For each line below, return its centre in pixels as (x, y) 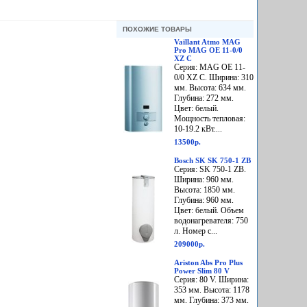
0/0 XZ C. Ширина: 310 (214, 78)
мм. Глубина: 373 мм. (211, 300)
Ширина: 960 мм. (204, 180)
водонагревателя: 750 (211, 221)
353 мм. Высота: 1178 (212, 290)
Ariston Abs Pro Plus (208, 263)
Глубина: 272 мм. (204, 98)
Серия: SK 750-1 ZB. (210, 170)
